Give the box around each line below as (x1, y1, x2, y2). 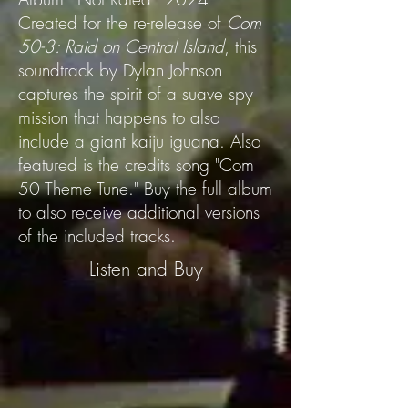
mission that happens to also (18, 106, 219, 129)
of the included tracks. (18, 224, 176, 248)
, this (224, 35, 257, 58)
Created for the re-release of (18, 11, 227, 35)
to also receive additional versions (18, 200, 260, 224)
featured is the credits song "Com (18, 153, 254, 177)
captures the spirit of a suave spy (18, 82, 253, 106)
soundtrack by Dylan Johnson (18, 58, 222, 82)
